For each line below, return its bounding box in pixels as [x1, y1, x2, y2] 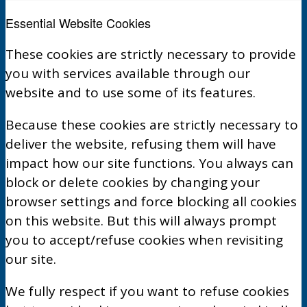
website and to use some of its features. [5, 83, 256, 101]
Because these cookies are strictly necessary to [5, 115, 298, 134]
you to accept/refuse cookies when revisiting [5, 230, 283, 249]
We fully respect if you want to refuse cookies [5, 282, 289, 300]
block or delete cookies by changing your [5, 173, 260, 191]
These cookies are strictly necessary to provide [5, 45, 296, 63]
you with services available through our [5, 64, 250, 82]
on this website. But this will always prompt [5, 211, 277, 230]
